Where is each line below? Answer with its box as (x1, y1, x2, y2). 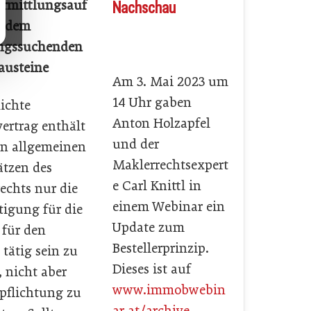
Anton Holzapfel (112, 115, 210, 131)
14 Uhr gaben (112, 94, 192, 110)
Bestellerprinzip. (112, 240, 209, 256)
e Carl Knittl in (112, 178, 201, 194)
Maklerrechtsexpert (112, 157, 228, 173)
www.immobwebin (112, 282, 226, 298)
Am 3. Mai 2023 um (112, 74, 228, 90)
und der (112, 136, 159, 152)
